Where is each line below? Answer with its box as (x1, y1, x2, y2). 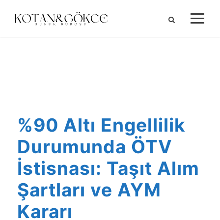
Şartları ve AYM (17, 179, 161, 201)
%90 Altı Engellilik (17, 114, 186, 136)
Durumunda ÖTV (17, 136, 172, 158)
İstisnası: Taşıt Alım (17, 157, 199, 179)
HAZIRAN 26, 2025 (67, 80, 153, 88)
